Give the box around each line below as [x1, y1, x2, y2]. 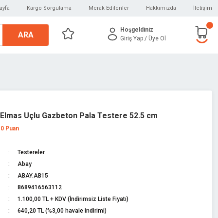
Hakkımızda [146, 5, 176, 11]
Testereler [17, 149, 45, 156]
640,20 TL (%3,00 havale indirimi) [17, 207, 107, 214]
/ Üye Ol [144, 35, 166, 42]
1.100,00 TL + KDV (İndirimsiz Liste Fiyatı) [17, 196, 128, 202]
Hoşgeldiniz [120, 26, 153, 33]
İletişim [193, 5, 212, 11]
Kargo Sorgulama [27, 5, 72, 11]
